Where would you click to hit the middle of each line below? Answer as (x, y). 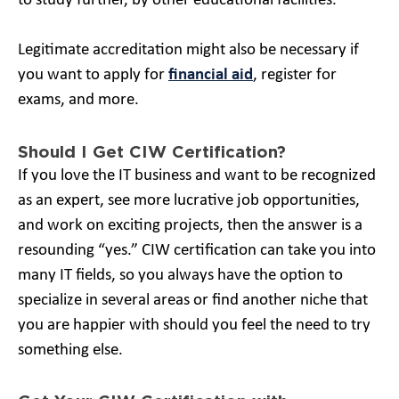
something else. (72, 350)
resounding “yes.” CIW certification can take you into (197, 250)
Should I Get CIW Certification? (152, 151)
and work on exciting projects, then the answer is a (190, 225)
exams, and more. (78, 100)
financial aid (211, 75)
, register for (295, 75)
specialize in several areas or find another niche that (193, 300)
